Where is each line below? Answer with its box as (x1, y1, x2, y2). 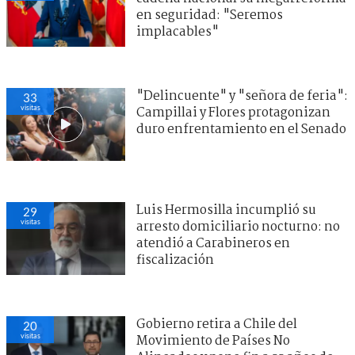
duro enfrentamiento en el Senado (136, 119, 346, 139)
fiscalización (136, 250, 214, 270)
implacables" (136, 21, 219, 42)
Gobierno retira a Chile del (136, 314, 297, 334)
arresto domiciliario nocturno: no (136, 216, 340, 237)
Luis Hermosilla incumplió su (136, 200, 316, 220)
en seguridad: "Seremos (136, 5, 283, 25)
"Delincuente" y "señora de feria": (136, 86, 348, 106)
